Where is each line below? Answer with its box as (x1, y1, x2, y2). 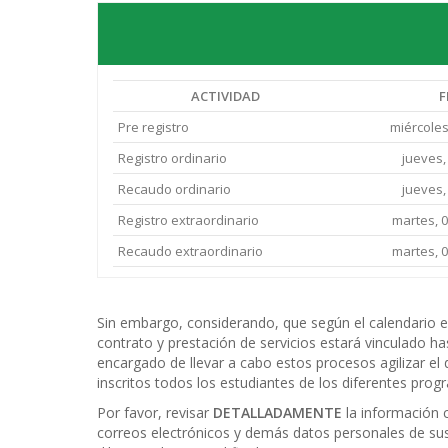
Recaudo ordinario (118, 180, 231, 198)
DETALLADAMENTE (213, 403, 346, 422)
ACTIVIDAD (190, 87, 260, 105)
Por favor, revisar (97, 403, 213, 422)
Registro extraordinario (118, 211, 259, 229)
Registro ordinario (118, 149, 227, 167)
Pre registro (118, 118, 189, 136)
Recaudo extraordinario (118, 242, 263, 260)
